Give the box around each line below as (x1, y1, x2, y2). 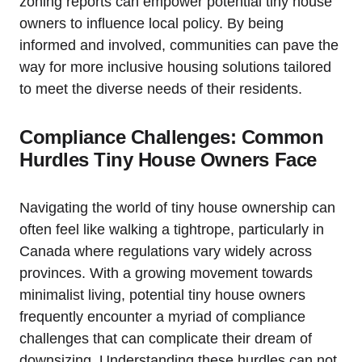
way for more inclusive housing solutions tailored (19, 58, 331, 75)
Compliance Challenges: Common (19, 125, 324, 148)
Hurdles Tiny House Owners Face (19, 148, 317, 170)
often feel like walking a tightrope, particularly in (19, 221, 324, 238)
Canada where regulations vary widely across (19, 242, 312, 259)
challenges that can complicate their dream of (19, 330, 312, 347)
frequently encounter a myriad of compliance (19, 308, 305, 325)
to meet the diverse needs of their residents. (19, 80, 302, 97)
